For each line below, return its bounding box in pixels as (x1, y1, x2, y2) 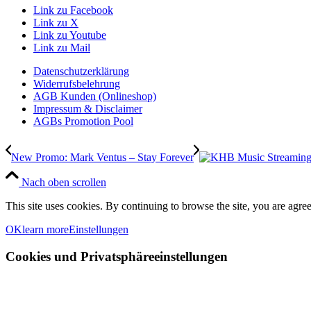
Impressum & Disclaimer (33, 103, 142, 115)
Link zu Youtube (33, 29, 106, 42)
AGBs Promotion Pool (33, 115, 133, 128)
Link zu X (33, 17, 78, 29)
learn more (22, 224, 69, 236)
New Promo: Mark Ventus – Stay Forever (11, 151, 194, 164)
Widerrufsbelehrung (33, 78, 120, 90)
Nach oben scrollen (22, 176, 106, 189)
